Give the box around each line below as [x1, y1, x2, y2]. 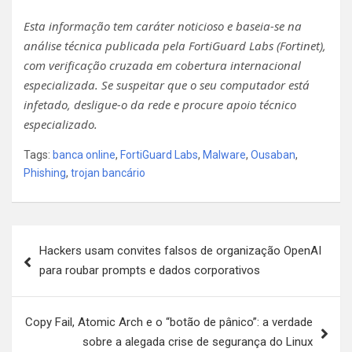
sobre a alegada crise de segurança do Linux [82, 334, 313, 349]
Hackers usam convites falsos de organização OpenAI [39, 243, 321, 258]
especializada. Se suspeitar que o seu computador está [24, 76, 310, 93]
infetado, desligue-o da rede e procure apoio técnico [24, 96, 296, 112]
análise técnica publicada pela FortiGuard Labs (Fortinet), [24, 37, 326, 53]
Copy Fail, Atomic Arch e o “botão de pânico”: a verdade [25, 314, 313, 329]
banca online [53, 148, 115, 161]
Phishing [24, 166, 66, 179]
